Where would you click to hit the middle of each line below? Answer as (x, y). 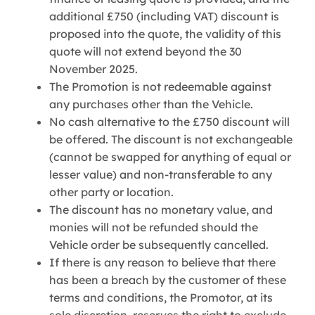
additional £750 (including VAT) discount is (164, 16)
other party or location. (111, 192)
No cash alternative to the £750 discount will (169, 121)
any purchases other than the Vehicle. (151, 104)
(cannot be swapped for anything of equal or (170, 156)
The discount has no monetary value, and (161, 209)
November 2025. (94, 69)
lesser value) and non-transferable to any (161, 174)
